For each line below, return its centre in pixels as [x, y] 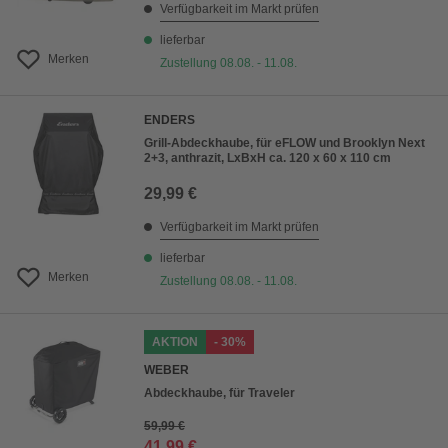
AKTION [175, 342]
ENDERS [169, 120]
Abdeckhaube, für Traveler [219, 393]
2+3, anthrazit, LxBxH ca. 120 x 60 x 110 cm [267, 158]
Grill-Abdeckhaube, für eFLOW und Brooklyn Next [284, 143]
